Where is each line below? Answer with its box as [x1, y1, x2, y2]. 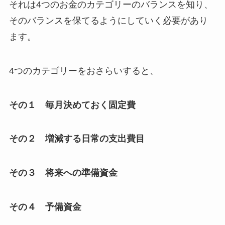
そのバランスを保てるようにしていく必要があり [9, 15, 208, 26]
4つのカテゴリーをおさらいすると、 [9, 65, 159, 76]
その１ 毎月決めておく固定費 [9, 99, 136, 110]
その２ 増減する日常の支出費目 [9, 134, 145, 144]
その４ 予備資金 [9, 202, 81, 212]
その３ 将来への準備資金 [9, 168, 118, 178]
